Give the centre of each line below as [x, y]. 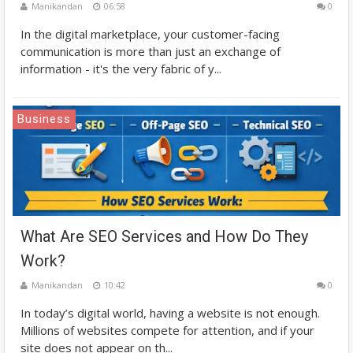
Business [44, 119]
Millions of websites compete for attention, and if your [167, 330]
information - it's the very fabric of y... [121, 68]
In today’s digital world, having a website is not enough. [170, 312]
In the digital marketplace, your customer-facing [150, 33]
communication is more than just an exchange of [150, 51]
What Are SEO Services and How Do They [164, 236]
